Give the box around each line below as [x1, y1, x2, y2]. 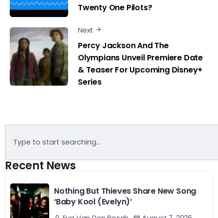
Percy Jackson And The [78, 39, 169, 51]
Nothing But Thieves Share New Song [54, 185, 197, 197]
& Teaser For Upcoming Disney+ [78, 64, 203, 75]
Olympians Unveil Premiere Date [78, 52, 203, 63]
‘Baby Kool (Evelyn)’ [54, 196, 132, 207]
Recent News [5, 157, 76, 173]
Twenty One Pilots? [78, 2, 152, 14]
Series [78, 76, 102, 88]
